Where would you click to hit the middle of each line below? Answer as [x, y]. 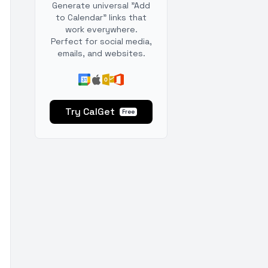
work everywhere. [101, 29]
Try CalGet [90, 112]
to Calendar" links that [101, 17]
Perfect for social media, [101, 41]
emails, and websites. [101, 53]
